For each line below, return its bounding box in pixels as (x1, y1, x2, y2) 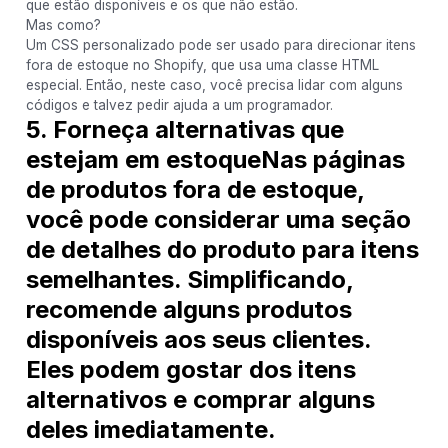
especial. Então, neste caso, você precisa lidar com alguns (25, 76, 403, 93)
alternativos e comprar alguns (25, 384, 375, 414)
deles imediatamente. (25, 414, 276, 444)
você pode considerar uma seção (25, 204, 411, 234)
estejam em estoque (25, 144, 261, 174)
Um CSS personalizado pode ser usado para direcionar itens (25, 36, 416, 53)
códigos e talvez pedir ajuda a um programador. (25, 96, 333, 113)
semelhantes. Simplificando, (25, 264, 353, 294)
